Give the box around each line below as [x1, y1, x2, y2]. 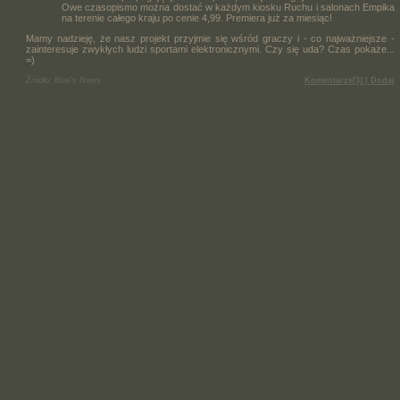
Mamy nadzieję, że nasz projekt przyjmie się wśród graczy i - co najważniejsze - [26, 33, 395, 44]
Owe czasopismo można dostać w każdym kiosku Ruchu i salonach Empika [62, 2, 395, 12]
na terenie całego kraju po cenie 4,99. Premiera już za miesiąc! [62, 12, 332, 23]
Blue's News [54, 76, 101, 85]
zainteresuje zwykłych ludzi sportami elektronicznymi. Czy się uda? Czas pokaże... [26, 44, 395, 54]
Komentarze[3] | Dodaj [304, 76, 395, 85]
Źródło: [26, 76, 52, 85]
